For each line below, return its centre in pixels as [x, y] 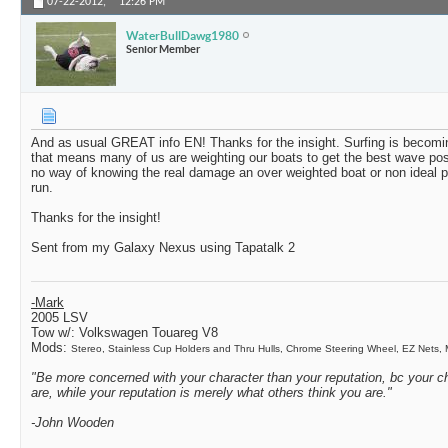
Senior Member [163, 48]
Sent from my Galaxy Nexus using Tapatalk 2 [163, 248]
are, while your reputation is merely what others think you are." [211, 393]
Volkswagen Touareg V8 [146, 333]
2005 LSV [59, 318]
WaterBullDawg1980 [182, 35]
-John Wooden [72, 423]
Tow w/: [53, 333]
